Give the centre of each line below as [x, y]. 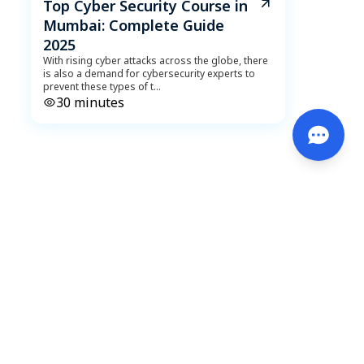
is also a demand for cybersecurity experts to [149, 74]
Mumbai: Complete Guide [133, 25]
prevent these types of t [98, 87]
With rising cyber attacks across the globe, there [155, 61]
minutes [97, 102]
